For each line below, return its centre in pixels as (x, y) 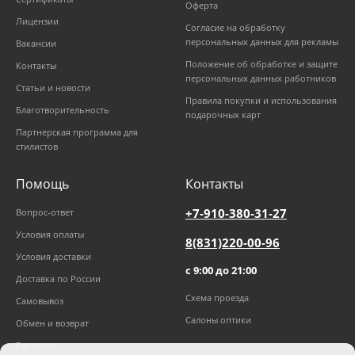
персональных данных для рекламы (262, 42)
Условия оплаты (50, 235)
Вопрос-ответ (45, 212)
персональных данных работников (261, 78)
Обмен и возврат (52, 323)
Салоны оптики (218, 320)
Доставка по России (58, 279)
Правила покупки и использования (261, 101)
